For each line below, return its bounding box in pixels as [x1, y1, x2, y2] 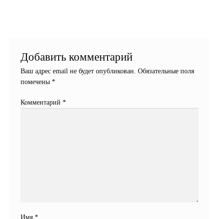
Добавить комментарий [21, 51, 133, 64]
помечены [21, 78, 52, 86]
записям [9, 1, 56, 17]
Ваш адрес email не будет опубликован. [21, 67, 136, 75]
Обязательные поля [138, 67, 195, 75]
